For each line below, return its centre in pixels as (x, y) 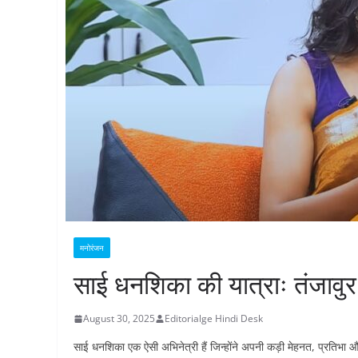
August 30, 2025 (119, 318)
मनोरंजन (92, 248)
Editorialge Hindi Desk (214, 318)
